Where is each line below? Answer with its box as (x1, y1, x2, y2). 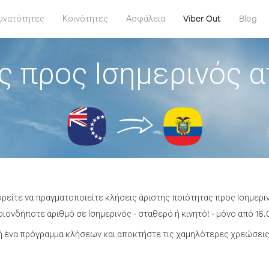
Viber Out (183, 13, 221, 24)
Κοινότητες (62, 13, 108, 24)
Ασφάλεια (125, 13, 165, 24)
